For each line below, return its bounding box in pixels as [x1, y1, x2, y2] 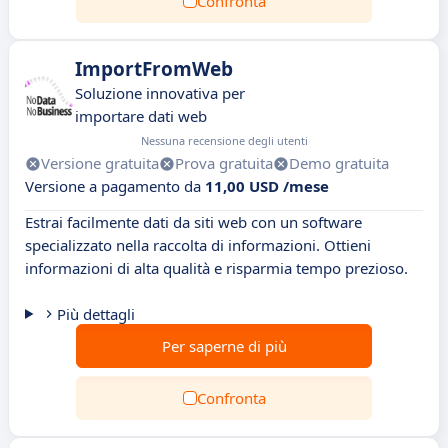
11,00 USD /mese [205, 176, 329, 196]
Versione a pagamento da [25, 176, 205, 196]
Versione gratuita [41, 153, 159, 173]
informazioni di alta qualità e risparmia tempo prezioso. [25, 258, 408, 278]
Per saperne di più [161, 336, 287, 356]
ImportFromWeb [75, 56, 233, 82]
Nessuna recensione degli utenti [141, 133, 308, 148]
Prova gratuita [175, 153, 273, 173]
